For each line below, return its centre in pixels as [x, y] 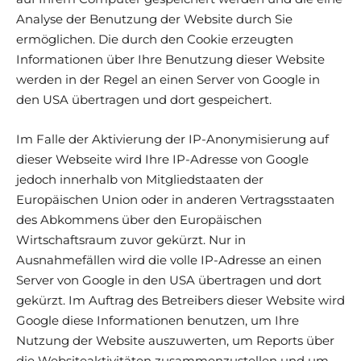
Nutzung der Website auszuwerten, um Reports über [175, 340]
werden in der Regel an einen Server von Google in [168, 79]
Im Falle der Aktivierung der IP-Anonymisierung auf [172, 139]
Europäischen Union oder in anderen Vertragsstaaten [175, 199]
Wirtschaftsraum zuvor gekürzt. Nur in [131, 239]
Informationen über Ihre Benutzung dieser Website [170, 59]
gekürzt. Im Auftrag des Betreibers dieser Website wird [180, 300]
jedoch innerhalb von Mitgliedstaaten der [140, 179]
